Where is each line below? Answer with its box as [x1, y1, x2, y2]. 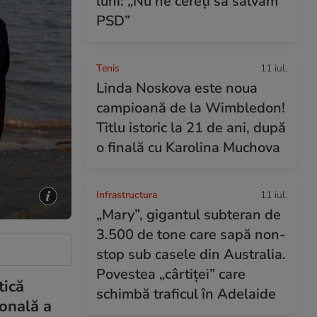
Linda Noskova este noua [96, 79, 258, 98]
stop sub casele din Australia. [96, 245, 286, 264]
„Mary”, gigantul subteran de [96, 205, 281, 224]
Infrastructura [96, 188, 157, 202]
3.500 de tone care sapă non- [96, 225, 286, 244]
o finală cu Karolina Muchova [96, 138, 280, 157]
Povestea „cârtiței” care [96, 265, 246, 284]
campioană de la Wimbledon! [96, 98, 285, 117]
